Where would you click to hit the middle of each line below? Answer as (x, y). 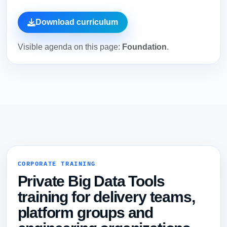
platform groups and (85, 212)
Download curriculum (77, 22)
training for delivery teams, (106, 197)
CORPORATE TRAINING (57, 164)
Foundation (144, 47)
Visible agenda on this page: (70, 47)
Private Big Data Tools (91, 181)
